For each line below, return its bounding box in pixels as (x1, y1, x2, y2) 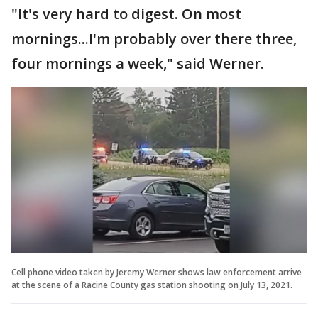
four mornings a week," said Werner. (11, 53, 264, 73)
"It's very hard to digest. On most (11, 4, 241, 23)
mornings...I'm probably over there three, (11, 28, 297, 48)
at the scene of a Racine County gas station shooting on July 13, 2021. (11, 278, 292, 291)
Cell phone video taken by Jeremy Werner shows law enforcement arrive (11, 265, 302, 278)
